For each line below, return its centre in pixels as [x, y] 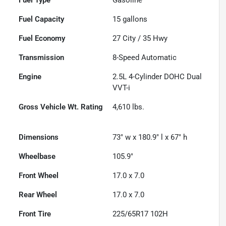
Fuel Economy [42, 38]
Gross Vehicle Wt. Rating [61, 107]
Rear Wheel [38, 194]
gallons [134, 19]
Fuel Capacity [42, 19]
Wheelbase [37, 156]
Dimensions [39, 137]
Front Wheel [39, 175]
